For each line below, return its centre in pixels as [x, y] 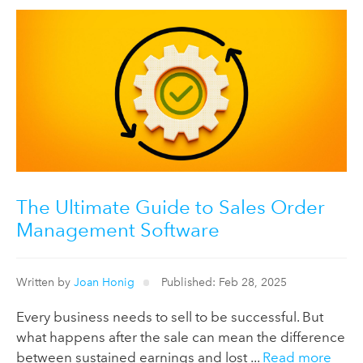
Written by [45, 282]
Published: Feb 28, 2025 [222, 282]
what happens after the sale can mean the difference [181, 337]
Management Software [118, 229]
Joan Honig [104, 282]
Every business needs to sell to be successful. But [170, 316]
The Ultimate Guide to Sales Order [171, 207]
